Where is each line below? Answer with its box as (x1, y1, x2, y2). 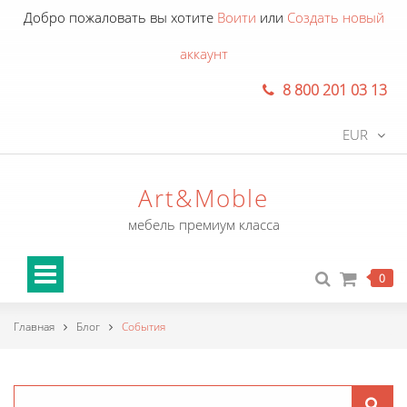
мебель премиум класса (127, 215, 280, 233)
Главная (14, 319, 55, 334)
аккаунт (179, 45, 228, 63)
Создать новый (286, 8, 384, 26)
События (122, 319, 165, 334)
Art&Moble (138, 182, 269, 214)
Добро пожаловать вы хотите (23, 8, 217, 26)
